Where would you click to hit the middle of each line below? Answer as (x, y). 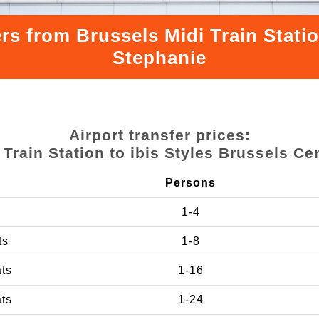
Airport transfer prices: (159, 135)
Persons (190, 182)
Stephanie (159, 57)
